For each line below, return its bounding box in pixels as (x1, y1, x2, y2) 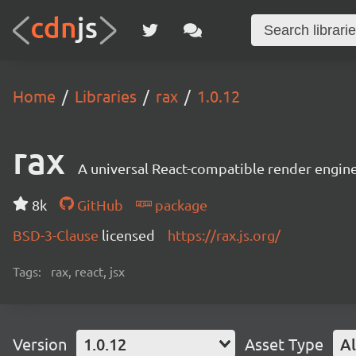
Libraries (75, 86, 137, 106)
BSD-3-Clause (13, 226, 102, 243)
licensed (102, 226, 155, 243)
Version (13, 334, 67, 354)
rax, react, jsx (51, 263, 125, 279)
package (151, 196, 207, 213)
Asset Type (245, 334, 323, 354)
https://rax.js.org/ (168, 226, 281, 243)
